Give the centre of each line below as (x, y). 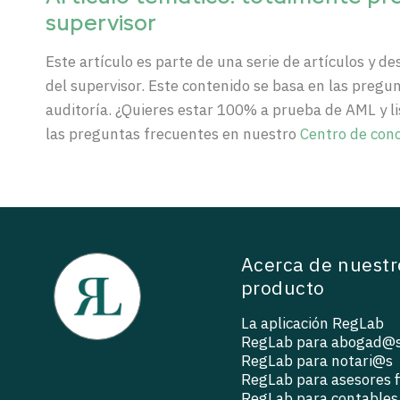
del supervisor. (97, 86)
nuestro (270, 134)
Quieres (148, 110)
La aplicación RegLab (312, 324)
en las (328, 86)
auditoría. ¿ (83, 110)
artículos (334, 62)
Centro (323, 134)
